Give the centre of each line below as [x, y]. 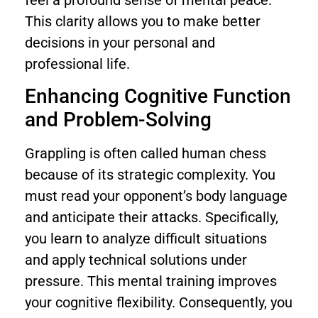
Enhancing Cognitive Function [158, 97]
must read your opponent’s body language [156, 196]
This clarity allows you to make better [143, 21]
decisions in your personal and [120, 42]
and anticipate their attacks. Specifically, [152, 218]
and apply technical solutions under [136, 260]
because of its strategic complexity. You [150, 175]
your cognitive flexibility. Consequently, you [159, 303]
